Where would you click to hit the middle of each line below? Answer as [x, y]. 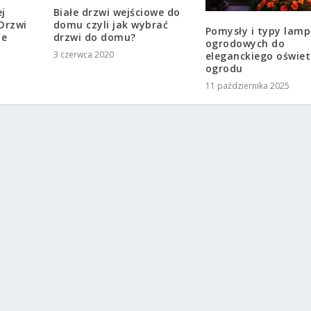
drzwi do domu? [94, 37]
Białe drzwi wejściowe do [117, 12]
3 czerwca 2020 [83, 54]
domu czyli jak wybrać [111, 24]
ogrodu [224, 68]
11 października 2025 [247, 85]
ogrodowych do [245, 43]
